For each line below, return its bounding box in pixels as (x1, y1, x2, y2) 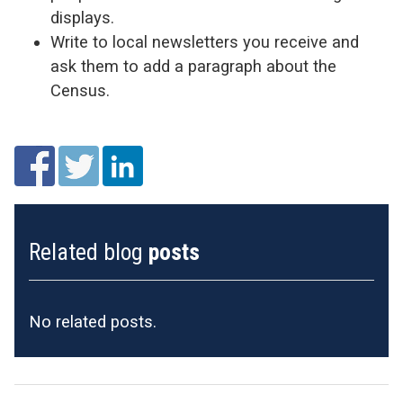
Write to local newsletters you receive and (50, 32, 359, 52)
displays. (50, 8, 114, 28)
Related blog (29, 238, 148, 266)
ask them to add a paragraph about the (50, 57, 336, 76)
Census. (50, 81, 110, 101)
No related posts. (29, 312, 157, 332)
